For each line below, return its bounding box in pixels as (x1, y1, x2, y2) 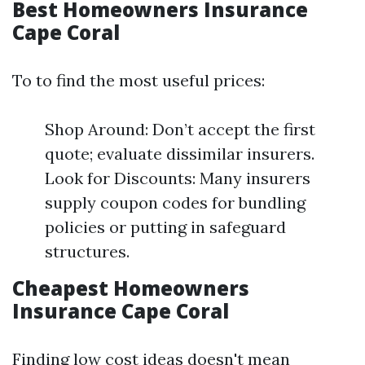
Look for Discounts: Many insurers (45, 168, 310, 188)
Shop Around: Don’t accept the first (45, 119, 315, 139)
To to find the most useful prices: (12, 70, 265, 90)
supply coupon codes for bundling (45, 192, 306, 213)
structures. (45, 241, 130, 262)
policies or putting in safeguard (45, 217, 286, 237)
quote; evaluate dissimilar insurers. (45, 143, 314, 164)
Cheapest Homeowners (12, 275, 249, 301)
